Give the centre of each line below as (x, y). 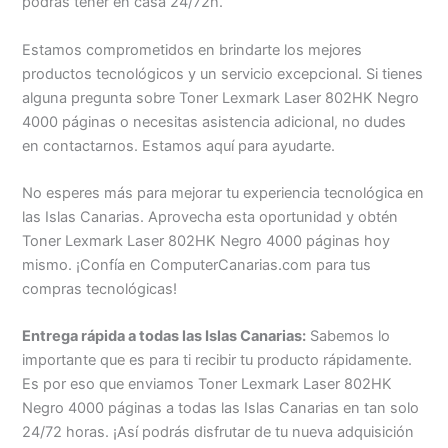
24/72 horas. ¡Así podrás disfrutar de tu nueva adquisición (218, 432)
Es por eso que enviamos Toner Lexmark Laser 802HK (207, 384)
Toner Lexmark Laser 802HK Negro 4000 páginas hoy (206, 241)
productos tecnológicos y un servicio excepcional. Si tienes (223, 73)
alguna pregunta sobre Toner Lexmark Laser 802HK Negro (221, 97)
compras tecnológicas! (100, 289)
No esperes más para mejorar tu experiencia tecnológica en (223, 193)
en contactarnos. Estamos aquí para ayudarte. (179, 145)
